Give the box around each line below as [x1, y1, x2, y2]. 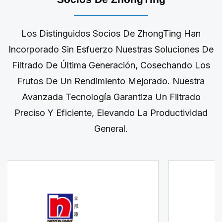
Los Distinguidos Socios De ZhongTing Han [21, 28, 201, 39]
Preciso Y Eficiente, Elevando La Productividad [14, 107, 208, 118]
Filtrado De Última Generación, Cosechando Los [12, 59, 210, 70]
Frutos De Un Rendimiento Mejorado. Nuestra [17, 75, 205, 86]
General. [94, 123, 128, 134]
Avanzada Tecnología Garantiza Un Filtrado [21, 91, 201, 102]
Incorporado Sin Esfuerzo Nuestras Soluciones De [8, 44, 214, 55]
